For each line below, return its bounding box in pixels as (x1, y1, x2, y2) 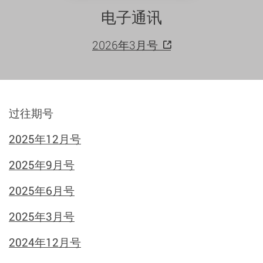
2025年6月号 (9, 183, 75, 199)
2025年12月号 (9, 131, 81, 147)
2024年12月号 (9, 234, 81, 250)
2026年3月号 (92, 37, 158, 53)
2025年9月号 (9, 157, 75, 173)
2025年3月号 (9, 208, 75, 224)
